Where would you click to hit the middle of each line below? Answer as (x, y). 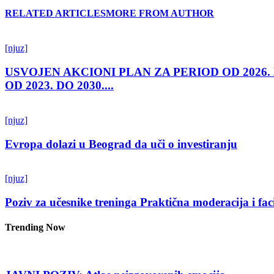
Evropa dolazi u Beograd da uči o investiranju (121, 144)
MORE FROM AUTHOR (160, 13)
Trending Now (35, 228)
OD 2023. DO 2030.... (59, 86)
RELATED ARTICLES (55, 13)
